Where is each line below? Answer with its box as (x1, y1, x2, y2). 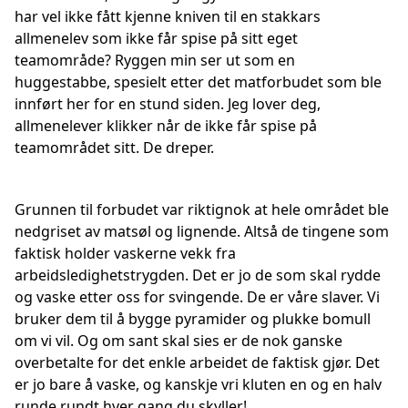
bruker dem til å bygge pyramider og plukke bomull (15, 309, 371, 329)
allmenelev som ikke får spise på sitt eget (15, 28, 298, 48)
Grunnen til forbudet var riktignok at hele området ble (15, 199, 389, 219)
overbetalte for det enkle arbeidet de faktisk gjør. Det (15, 352, 380, 372)
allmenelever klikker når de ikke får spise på (15, 116, 317, 136)
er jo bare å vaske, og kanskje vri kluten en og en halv (15, 374, 382, 394)
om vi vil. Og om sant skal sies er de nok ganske (15, 331, 342, 351)
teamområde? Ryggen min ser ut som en (15, 50, 295, 70)
